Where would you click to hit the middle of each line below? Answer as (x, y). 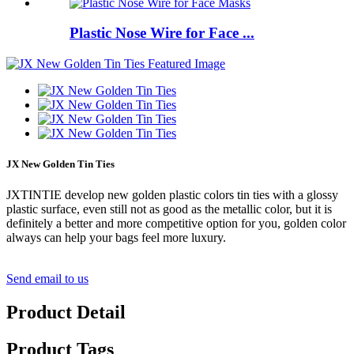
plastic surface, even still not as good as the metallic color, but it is (169, 209)
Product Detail (66, 313)
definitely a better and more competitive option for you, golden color (176, 224)
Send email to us (47, 279)
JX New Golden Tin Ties (60, 164)
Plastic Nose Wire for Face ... (162, 33)
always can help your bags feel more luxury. (116, 238)
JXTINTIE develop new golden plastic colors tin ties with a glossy (172, 195)
